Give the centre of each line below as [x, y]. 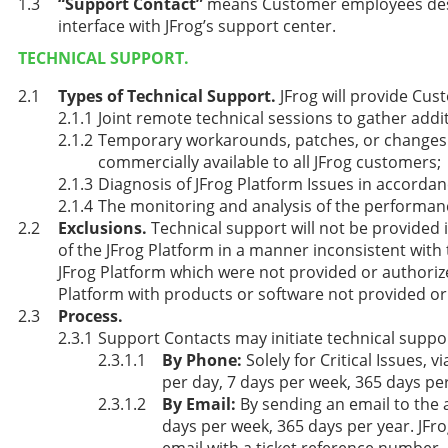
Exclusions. [102, 227]
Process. [90, 315]
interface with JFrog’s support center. [197, 26]
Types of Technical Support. [167, 95]
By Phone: [202, 359]
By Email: [199, 403]
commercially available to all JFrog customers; [269, 161]
